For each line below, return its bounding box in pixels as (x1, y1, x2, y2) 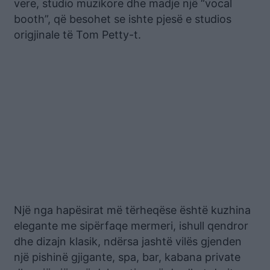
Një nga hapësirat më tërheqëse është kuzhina (14, 203, 251, 216)
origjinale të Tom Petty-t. (14, 28, 141, 41)
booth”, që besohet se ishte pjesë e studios (14, 12, 231, 25)
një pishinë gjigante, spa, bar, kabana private (14, 250, 240, 263)
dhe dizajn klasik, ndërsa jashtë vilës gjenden (14, 234, 242, 248)
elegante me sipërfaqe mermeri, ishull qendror (14, 219, 248, 232)
